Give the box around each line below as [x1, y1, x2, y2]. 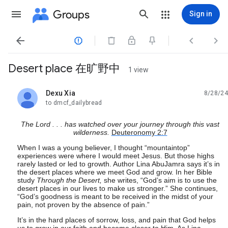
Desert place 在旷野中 [8, 62, 120, 75]
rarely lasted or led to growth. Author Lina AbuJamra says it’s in [17, 160, 220, 168]
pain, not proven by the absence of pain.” [17, 201, 150, 209]
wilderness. [73, 128, 111, 136]
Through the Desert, [37, 176, 102, 184]
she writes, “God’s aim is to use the [102, 176, 217, 184]
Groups [53, 7, 90, 21]
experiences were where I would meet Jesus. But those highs [17, 152, 214, 160]
